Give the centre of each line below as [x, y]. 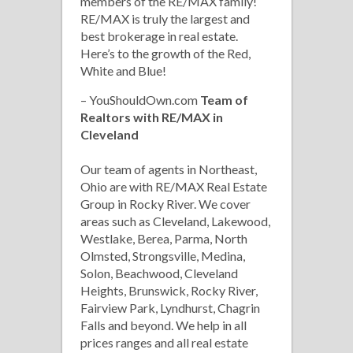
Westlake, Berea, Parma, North [164, 238]
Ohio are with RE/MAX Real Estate [174, 186]
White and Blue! [123, 71]
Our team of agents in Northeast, [169, 169]
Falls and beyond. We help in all [163, 325]
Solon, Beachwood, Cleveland [159, 273]
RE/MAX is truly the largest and [165, 19]
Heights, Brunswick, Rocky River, [169, 290]
